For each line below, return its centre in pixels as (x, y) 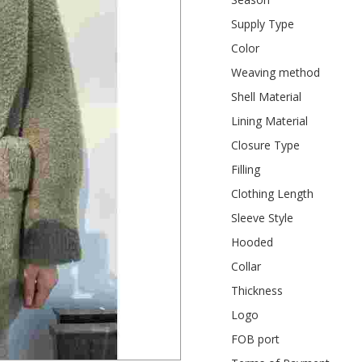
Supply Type (263, 23)
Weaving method (276, 72)
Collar (246, 266)
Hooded (253, 242)
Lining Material (270, 120)
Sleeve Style (263, 217)
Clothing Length (273, 193)
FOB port (256, 339)
